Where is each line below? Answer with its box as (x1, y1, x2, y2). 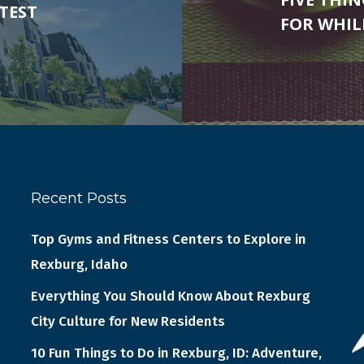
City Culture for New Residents (30, 313, 225, 330)
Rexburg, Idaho (30, 256, 128, 273)
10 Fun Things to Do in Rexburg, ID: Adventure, (30, 344, 322, 362)
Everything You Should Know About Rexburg (30, 288, 310, 305)
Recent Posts (30, 189, 127, 207)
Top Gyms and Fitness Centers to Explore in (30, 231, 306, 248)
